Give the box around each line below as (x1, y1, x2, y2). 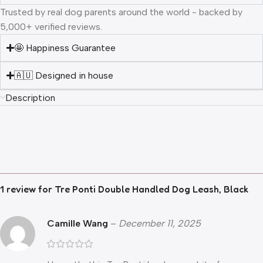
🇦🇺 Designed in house (14, 70, 114, 82)
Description (5, 92, 55, 104)
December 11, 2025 (119, 218, 201, 230)
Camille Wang (47, 218, 110, 230)
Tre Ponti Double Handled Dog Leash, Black (55, 183, 248, 195)
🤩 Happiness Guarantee (14, 42, 116, 54)
